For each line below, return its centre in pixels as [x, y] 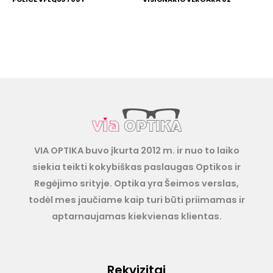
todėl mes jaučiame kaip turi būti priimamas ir [136, 200]
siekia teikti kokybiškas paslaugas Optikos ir [136, 167]
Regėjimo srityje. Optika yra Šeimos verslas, [136, 184]
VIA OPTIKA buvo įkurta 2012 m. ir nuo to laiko [136, 151]
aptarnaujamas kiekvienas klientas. [136, 217]
